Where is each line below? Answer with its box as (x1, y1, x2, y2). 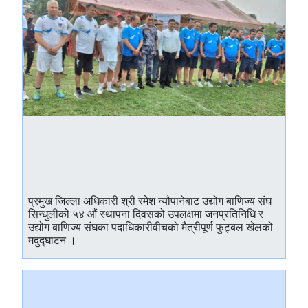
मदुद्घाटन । (28, 232, 76, 247)
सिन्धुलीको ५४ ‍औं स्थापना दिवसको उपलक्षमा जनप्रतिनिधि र (28, 206, 263, 221)
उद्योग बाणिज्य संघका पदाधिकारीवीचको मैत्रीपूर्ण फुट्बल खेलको (28, 219, 273, 234)
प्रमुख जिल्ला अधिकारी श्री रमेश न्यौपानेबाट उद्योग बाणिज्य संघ (28, 193, 272, 208)
